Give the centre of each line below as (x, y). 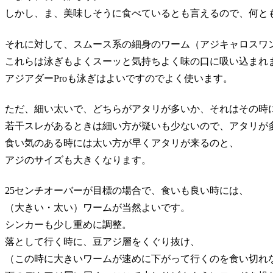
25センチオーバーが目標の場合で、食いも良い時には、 (127, 191)
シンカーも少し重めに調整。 (68, 225)
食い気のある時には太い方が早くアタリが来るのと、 (122, 143)
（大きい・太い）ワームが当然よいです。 (97, 208)
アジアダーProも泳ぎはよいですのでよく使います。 (119, 78)
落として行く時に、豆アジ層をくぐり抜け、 (102, 242)
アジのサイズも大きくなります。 (78, 160)
